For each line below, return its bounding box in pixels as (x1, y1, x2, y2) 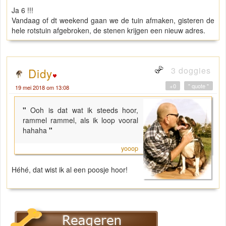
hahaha (23, 125, 47, 135)
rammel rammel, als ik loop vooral (23, 115, 139, 125)
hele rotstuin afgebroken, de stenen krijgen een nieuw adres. (12, 25, 205, 35)
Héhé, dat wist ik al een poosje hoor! (12, 164, 128, 175)
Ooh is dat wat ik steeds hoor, (30, 104, 139, 115)
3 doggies (168, 64, 211, 76)
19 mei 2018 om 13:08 (15, 83, 69, 91)
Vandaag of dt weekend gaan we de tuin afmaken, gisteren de (12, 15, 214, 25)
